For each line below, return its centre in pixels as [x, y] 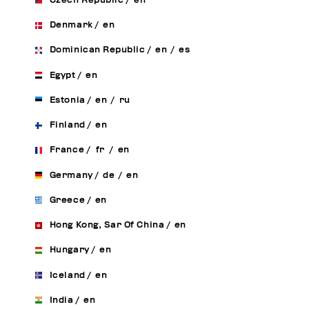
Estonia [67, 100]
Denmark [71, 26]
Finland [67, 126]
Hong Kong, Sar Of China [107, 226]
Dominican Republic [97, 50]
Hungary [69, 250]
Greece [67, 200]
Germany [71, 175]
